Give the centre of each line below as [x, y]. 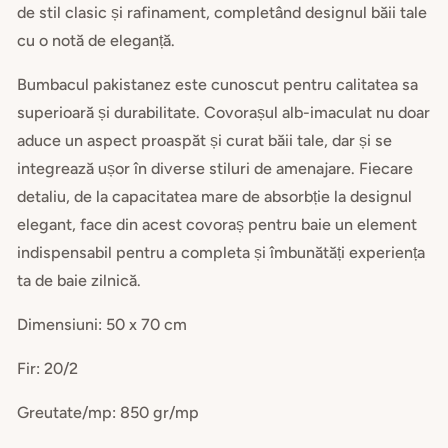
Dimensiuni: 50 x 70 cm [102, 324]
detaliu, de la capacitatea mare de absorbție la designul [215, 196]
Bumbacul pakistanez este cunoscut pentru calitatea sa [218, 84]
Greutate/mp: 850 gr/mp [108, 413]
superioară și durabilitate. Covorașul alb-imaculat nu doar [224, 112]
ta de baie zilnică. [79, 280]
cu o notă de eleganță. [96, 40]
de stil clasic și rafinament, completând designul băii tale [222, 12]
